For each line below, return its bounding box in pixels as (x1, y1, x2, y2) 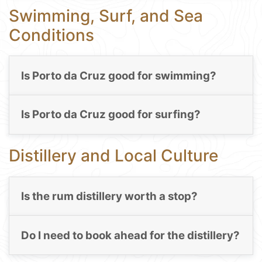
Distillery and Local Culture (9, 146, 218, 166)
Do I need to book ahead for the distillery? (20, 228, 240, 242)
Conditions (9, 25, 94, 45)
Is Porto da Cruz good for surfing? (20, 108, 201, 122)
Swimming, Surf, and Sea (9, 5, 203, 26)
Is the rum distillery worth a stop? (20, 189, 198, 204)
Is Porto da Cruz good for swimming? (20, 69, 216, 83)
